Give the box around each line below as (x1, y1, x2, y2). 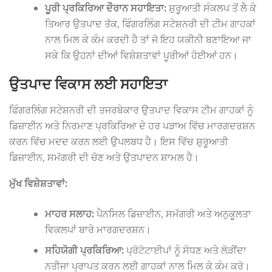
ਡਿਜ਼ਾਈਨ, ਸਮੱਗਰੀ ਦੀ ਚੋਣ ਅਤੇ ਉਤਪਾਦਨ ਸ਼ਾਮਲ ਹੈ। (9, 151, 199, 165)
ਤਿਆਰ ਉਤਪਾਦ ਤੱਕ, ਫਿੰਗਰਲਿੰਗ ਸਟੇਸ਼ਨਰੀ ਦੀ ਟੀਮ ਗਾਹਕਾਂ (45, 16, 256, 30)
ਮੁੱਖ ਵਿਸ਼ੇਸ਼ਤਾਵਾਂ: (9, 177, 67, 191)
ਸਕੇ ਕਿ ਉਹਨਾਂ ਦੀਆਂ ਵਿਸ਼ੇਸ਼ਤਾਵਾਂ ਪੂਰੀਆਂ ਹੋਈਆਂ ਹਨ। (45, 48, 239, 62)
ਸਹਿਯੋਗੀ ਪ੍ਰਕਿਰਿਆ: (45, 243, 124, 257)
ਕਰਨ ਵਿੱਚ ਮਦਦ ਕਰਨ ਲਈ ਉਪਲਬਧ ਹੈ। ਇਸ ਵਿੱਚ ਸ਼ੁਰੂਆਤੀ (9, 135, 228, 149)
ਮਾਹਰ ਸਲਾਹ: (45, 206, 95, 220)
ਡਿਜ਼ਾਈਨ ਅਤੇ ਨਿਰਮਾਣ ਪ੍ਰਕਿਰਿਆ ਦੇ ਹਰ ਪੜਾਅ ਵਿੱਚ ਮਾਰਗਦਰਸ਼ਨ (9, 119, 255, 133)
